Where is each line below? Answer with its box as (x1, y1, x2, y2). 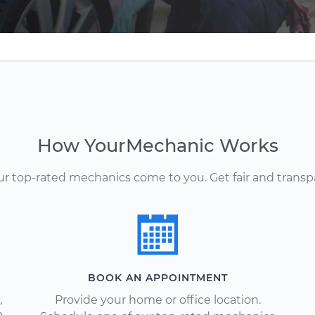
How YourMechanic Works (37, 134, 278, 156)
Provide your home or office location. (54, 293, 261, 307)
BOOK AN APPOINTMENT (87, 271, 228, 284)
